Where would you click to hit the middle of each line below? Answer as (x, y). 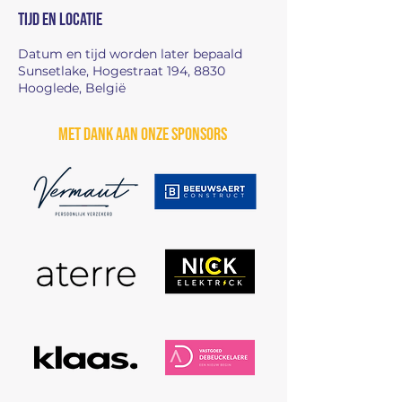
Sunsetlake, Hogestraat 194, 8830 (122, 71)
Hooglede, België (72, 88)
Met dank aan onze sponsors (143, 135)
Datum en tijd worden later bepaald (130, 54)
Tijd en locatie (60, 20)
